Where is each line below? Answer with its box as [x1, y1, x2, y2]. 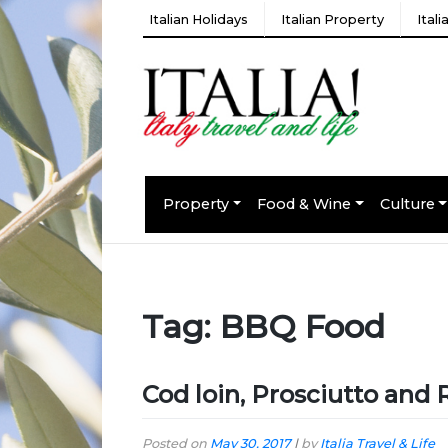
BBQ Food [220, 307, 385, 347]
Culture [379, 194, 435, 213]
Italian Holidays [149, 11, 248, 27]
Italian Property [281, 11, 384, 27]
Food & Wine [257, 194, 352, 213]
